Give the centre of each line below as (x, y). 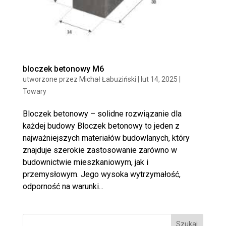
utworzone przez (51, 79)
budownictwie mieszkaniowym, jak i (85, 162)
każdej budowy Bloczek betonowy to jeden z (101, 126)
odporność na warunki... (63, 186)
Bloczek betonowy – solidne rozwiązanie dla (102, 114)
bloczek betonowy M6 (63, 69)
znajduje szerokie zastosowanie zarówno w (100, 150)
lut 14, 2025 (159, 79)
